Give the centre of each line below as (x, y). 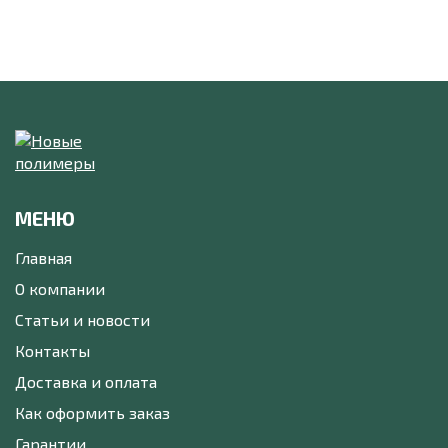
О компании (60, 289)
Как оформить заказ (92, 413)
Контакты (52, 351)
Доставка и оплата (86, 382)
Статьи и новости (82, 320)
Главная (43, 258)
